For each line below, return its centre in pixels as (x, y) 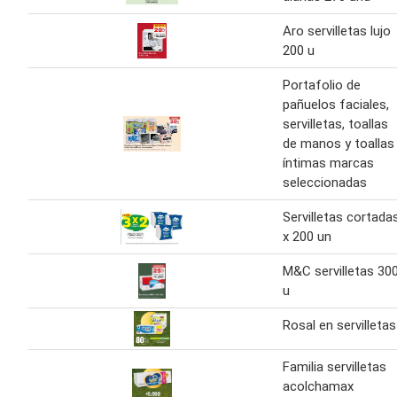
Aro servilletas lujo (337, 31)
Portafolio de (322, 86)
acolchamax (318, 387)
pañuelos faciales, (336, 105)
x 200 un (307, 237)
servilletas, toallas (335, 125)
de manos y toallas (339, 144)
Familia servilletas (335, 367)
